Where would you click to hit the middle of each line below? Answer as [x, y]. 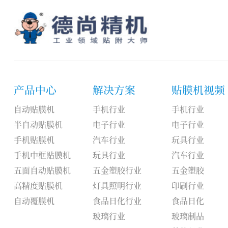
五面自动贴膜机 [42, 170]
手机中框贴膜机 [42, 155]
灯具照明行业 [117, 185]
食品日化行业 [117, 201]
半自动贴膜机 [38, 124]
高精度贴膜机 [38, 185]
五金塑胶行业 [117, 170]
